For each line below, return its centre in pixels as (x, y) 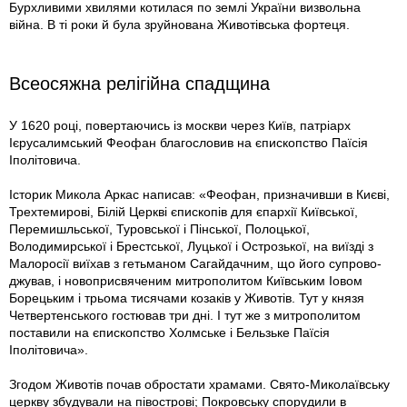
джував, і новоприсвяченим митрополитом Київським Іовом (186, 281)
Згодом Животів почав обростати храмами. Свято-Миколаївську (199, 385)
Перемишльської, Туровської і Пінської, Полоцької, (159, 229)
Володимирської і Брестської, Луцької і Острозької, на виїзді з (191, 247)
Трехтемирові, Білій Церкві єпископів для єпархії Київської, (184, 212)
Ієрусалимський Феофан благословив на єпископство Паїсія (189, 143)
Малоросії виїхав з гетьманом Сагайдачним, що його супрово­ (195, 264)
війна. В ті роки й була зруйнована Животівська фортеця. (179, 25)
